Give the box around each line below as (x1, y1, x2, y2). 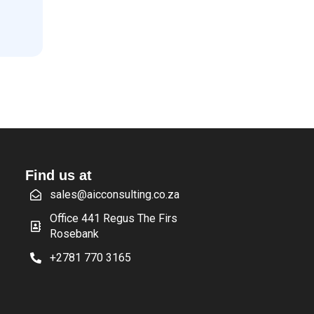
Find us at (25, 167, 92, 183)
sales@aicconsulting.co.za (49, 187, 179, 201)
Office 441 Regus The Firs (49, 211, 177, 225)
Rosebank (49, 226, 99, 240)
